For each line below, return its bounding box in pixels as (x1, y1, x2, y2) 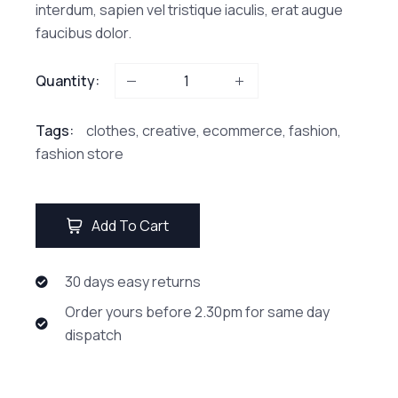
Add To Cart (92, 216, 169, 236)
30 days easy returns (65, 272, 201, 292)
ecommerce (203, 121, 283, 141)
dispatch (65, 325, 122, 346)
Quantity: (36, 71, 99, 92)
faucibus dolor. (36, 23, 131, 44)
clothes (86, 121, 136, 141)
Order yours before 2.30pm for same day (65, 302, 330, 322)
